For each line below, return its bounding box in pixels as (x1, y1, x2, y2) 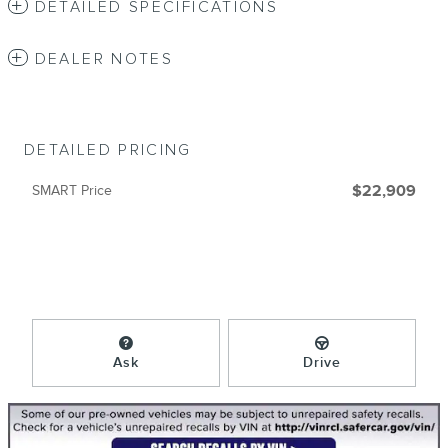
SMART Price (32, 181, 112, 199)
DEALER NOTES (34, 49, 174, 69)
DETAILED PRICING (24, 140, 192, 160)
